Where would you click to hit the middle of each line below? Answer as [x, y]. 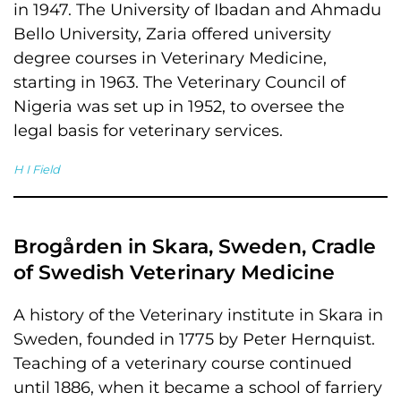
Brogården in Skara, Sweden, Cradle [195, 247]
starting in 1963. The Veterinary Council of [179, 82]
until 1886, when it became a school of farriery [198, 388]
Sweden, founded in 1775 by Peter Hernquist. [194, 339]
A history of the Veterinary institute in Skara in [198, 315]
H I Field [37, 169]
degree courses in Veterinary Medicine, [170, 58]
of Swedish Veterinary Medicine [175, 273]
